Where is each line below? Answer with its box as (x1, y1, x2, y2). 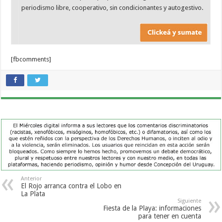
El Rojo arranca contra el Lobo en (21, 182, 122, 190)
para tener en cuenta (138, 212, 201, 221)
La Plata (21, 190, 46, 198)
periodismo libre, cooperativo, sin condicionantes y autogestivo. (21, 3, 204, 11)
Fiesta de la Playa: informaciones (103, 204, 201, 213)
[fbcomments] (11, 55, 52, 63)
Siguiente (177, 198, 201, 205)
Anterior (21, 175, 42, 182)
